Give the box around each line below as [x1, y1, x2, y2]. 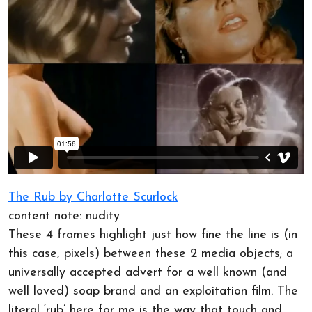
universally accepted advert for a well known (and [8, 265, 287, 279]
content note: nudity [8, 209, 120, 223]
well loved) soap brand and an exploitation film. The [8, 284, 298, 298]
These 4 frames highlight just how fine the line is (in [8, 228, 297, 242]
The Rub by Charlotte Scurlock [8, 190, 178, 204]
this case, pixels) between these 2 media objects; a [8, 247, 293, 260]
